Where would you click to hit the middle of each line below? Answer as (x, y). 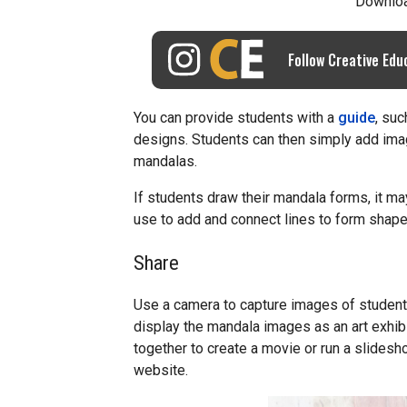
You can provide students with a (236, 118)
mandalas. (165, 162)
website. (161, 371)
